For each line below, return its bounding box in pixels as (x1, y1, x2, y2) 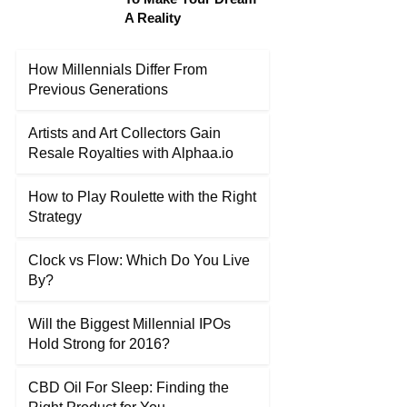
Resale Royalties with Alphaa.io (28, 145, 233, 161)
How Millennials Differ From (28, 62, 207, 77)
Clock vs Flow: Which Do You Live (28, 253, 250, 268)
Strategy (28, 209, 82, 224)
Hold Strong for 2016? (28, 336, 170, 352)
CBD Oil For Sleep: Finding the (28, 380, 229, 395)
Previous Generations (28, 82, 168, 97)
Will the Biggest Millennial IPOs (28, 316, 231, 332)
